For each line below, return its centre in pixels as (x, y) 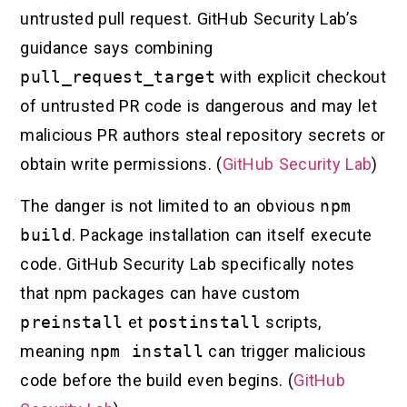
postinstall (204, 323)
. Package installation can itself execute (222, 235)
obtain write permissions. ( (121, 164)
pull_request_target (118, 76)
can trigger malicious (285, 352)
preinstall (72, 323)
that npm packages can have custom (160, 293)
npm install (147, 352)
